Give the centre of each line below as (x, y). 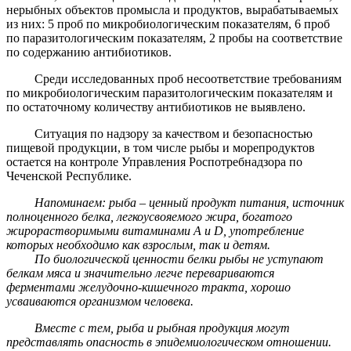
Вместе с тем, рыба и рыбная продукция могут (148, 327)
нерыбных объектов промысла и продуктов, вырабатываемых (172, 9)
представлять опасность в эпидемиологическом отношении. (169, 342)
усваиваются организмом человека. (100, 301)
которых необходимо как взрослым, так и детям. (138, 244)
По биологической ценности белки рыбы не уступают (165, 259)
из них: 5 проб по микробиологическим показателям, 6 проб (168, 24)
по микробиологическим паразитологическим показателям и (170, 92)
